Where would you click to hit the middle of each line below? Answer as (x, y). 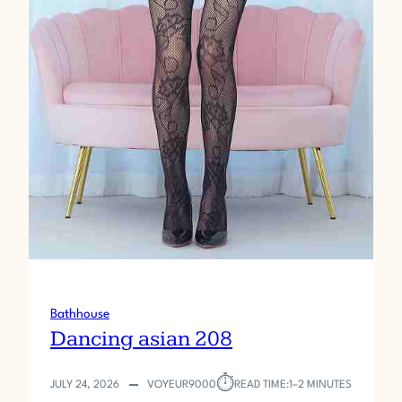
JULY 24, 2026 (85, 385)
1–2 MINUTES (320, 385)
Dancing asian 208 (141, 338)
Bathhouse (80, 314)
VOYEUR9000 (182, 385)
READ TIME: (262, 385)
